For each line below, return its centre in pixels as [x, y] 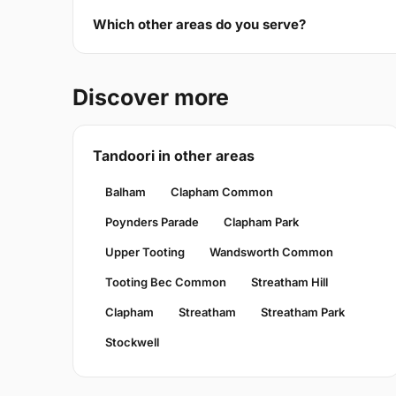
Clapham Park [261, 222]
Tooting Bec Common [166, 282]
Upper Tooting [145, 252]
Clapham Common [222, 192]
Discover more [151, 98]
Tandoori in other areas [174, 156]
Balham [126, 192]
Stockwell [132, 343]
